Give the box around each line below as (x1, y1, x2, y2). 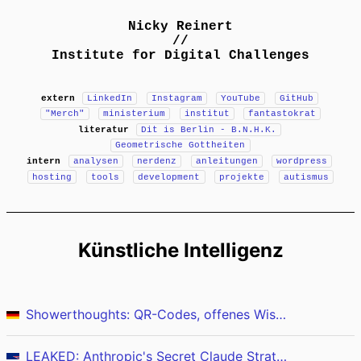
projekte (219, 172, 265, 182)
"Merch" (44, 109, 85, 119)
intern (27, 156, 61, 167)
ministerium (103, 109, 166, 119)
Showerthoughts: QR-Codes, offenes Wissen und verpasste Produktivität (276, 306, 286, 323)
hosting (32, 172, 73, 182)
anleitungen (195, 156, 258, 167)
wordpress (276, 156, 328, 167)
